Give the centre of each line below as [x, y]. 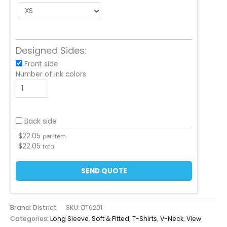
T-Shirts [145, 218]
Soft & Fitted [110, 218]
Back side [41, 122]
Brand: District [33, 207]
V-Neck [172, 218]
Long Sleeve [69, 218]
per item [54, 137]
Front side [41, 64]
